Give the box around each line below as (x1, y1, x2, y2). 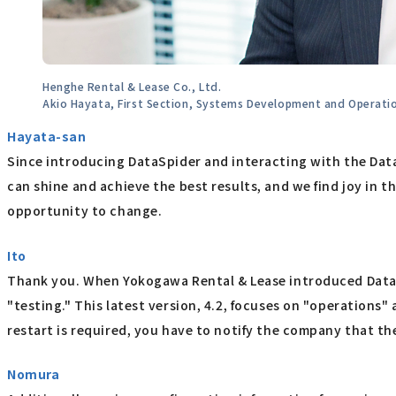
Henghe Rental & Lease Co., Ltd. (42, 79, 222, 95)
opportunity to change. (7, 202, 163, 220)
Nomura (7, 365, 60, 384)
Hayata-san (7, 127, 87, 146)
